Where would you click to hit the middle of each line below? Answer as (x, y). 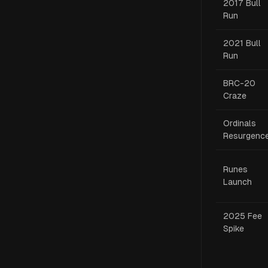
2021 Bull (242, 43)
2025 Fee (243, 216)
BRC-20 (239, 83)
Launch (237, 182)
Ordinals (240, 123)
